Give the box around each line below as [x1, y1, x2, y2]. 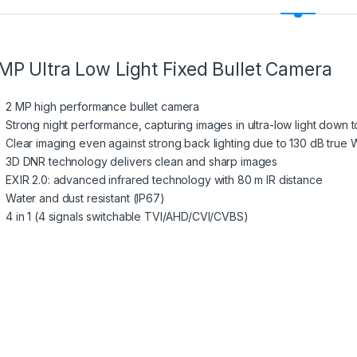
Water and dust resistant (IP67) [6, 190, 165, 205]
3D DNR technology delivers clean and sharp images [6, 154, 278, 168]
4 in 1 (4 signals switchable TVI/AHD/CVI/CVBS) [6, 209, 249, 223]
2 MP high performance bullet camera [6, 99, 200, 113]
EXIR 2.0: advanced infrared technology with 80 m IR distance [6, 172, 323, 186]
